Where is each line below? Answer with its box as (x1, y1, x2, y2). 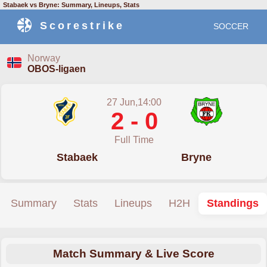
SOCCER (213, 21, 249, 31)
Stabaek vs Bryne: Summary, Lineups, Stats (3, 1, 139, 8)
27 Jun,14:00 (107, 97, 162, 107)
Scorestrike (40, 20, 125, 32)
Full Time (114, 135, 154, 145)
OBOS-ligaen (27, 64, 86, 74)
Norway (27, 53, 60, 64)
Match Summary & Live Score (52, 247, 215, 260)
